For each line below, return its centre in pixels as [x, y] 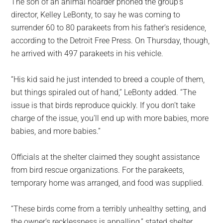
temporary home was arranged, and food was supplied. [108, 183]
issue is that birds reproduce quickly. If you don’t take [103, 105]
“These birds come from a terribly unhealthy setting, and [109, 209]
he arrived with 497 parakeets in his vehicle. [87, 53]
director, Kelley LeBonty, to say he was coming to [96, 14]
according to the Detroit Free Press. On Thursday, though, [111, 40]
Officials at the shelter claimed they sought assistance [106, 157]
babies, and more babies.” [56, 131]
